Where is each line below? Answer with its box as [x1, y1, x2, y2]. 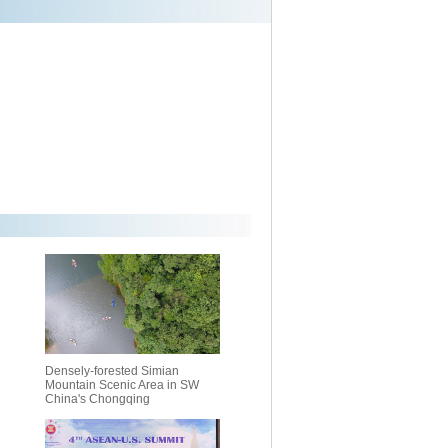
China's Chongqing [45, 392, 150, 406]
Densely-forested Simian [45, 364, 179, 378]
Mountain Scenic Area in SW [45, 378, 199, 392]
